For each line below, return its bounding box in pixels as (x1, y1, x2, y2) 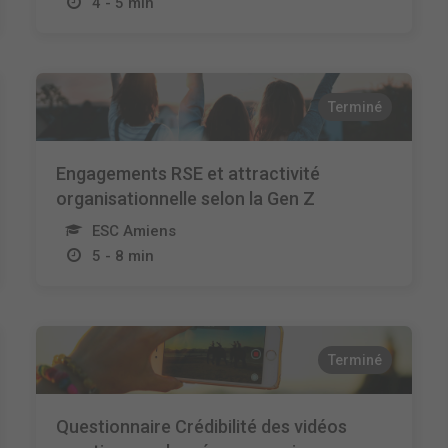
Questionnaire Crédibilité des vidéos (55, 416, 347, 437)
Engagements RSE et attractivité (55, 163, 320, 184)
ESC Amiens (91, 222, 176, 240)
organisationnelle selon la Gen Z (55, 188, 315, 209)
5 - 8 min (91, 247, 154, 265)
